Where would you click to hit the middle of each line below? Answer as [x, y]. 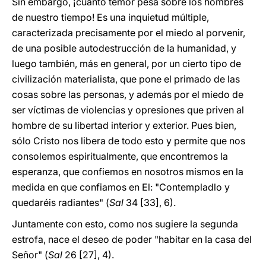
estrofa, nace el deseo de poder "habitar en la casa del [132, 239]
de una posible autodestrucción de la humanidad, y [124, 48]
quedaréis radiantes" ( [61, 202]
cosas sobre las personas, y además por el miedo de [128, 94]
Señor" [27, 255]
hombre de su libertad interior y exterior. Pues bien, [124, 125]
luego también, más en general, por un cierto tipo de [126, 64]
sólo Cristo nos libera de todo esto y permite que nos [129, 141]
